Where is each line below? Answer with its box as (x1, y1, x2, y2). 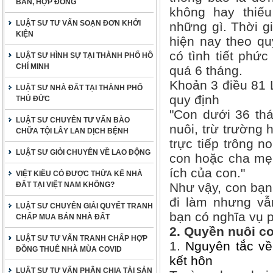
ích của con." (169, 166, 245, 180)
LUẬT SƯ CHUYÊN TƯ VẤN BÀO (16, 116, 130, 124)
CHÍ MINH (16, 62, 49, 71)
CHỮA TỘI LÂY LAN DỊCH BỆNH (16, 127, 129, 135)
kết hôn (169, 253, 213, 268)
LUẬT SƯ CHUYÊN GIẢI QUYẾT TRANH (16, 202, 153, 210)
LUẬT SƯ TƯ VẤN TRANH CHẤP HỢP (16, 234, 147, 243)
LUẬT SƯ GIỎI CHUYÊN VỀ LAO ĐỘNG (16, 148, 151, 157)
